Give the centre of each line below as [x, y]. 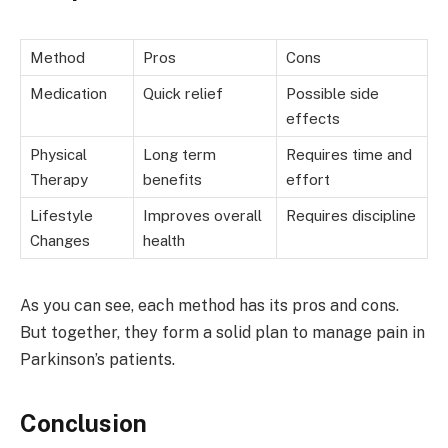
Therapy [59, 179]
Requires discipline [351, 215]
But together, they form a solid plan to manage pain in [222, 333]
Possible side [332, 93]
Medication [68, 93]
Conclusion [83, 423]
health [164, 240]
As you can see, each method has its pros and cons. [209, 306]
